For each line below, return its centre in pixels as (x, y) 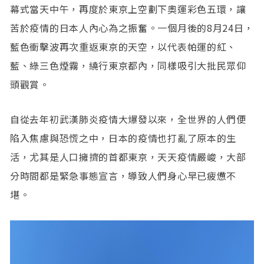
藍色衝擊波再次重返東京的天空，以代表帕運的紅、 (123, 47)
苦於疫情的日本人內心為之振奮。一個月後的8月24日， (132, 28)
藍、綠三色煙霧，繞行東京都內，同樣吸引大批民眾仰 (128, 66)
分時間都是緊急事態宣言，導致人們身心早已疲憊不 (123, 176)
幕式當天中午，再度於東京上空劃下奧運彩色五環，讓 (128, 9)
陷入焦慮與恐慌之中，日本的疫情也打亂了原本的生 (123, 138)
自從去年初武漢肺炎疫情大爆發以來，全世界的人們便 (128, 119)
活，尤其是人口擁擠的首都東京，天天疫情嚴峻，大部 (128, 157)
